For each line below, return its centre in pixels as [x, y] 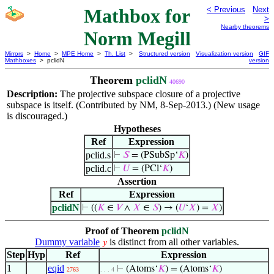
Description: [33, 94]
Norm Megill [137, 39]
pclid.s [98, 155]
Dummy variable [67, 242]
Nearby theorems [245, 27]
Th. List [115, 54]
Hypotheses [137, 129]
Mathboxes [20, 60]
